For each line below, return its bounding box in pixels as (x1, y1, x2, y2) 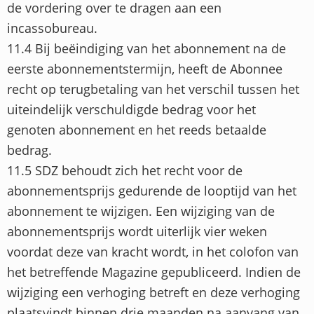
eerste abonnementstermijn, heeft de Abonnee (7, 60, 282, 78)
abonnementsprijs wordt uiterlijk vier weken (7, 223, 267, 240)
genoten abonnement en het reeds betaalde (7, 121, 266, 139)
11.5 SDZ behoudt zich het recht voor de (7, 162, 243, 179)
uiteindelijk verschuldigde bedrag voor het (7, 101, 256, 118)
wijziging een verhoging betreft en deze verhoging (7, 284, 300, 301)
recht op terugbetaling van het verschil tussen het (7, 81, 299, 98)
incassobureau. (7, 20, 97, 37)
